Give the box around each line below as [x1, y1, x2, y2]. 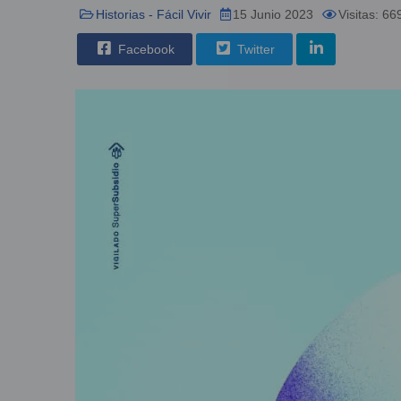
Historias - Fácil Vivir [96, 6, 211, 21]
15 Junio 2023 [233, 6, 313, 21]
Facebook [115, 41, 175, 56]
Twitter [234, 41, 275, 56]
